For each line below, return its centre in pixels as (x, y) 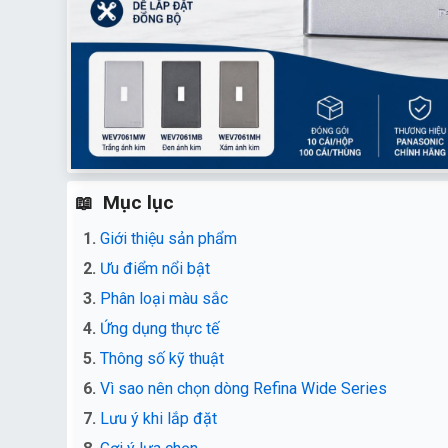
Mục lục (138, 203)
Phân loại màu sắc (164, 299)
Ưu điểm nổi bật (155, 269)
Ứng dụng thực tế (159, 329)
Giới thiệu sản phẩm (168, 239)
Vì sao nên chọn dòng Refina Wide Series (243, 389)
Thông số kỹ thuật (162, 359)
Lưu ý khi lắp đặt (158, 419)
